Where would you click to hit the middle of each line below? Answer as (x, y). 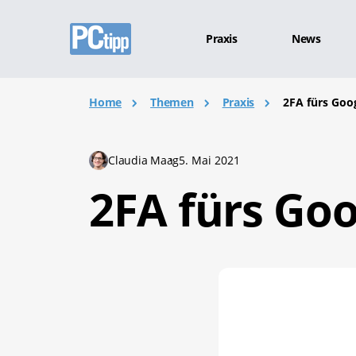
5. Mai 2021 (210, 160)
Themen (172, 102)
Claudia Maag (144, 160)
